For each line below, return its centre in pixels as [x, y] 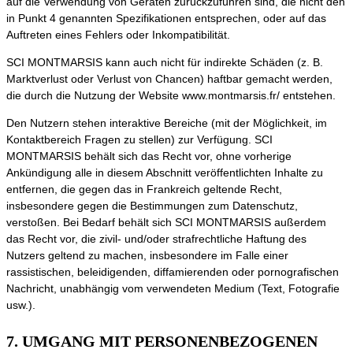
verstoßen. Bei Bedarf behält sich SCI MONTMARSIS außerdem [166, 223]
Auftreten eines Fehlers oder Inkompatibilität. [118, 35]
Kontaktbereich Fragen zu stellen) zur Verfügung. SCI [139, 140]
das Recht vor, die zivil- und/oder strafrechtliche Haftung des [156, 239]
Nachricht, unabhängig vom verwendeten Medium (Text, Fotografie [173, 289]
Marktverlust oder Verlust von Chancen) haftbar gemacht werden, [169, 79]
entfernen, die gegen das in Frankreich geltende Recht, [144, 190]
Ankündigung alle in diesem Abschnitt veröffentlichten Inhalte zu [165, 173]
